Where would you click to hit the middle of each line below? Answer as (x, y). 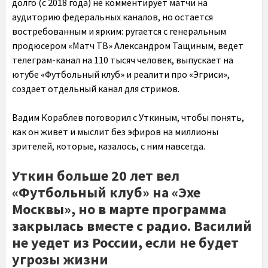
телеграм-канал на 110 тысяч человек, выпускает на (123, 60)
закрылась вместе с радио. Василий (132, 226)
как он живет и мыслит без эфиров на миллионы (115, 132)
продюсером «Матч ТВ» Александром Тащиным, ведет (128, 45)
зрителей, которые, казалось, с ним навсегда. (109, 146)
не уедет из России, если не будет (125, 243)
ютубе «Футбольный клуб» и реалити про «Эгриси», (121, 74)
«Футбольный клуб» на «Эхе (106, 192)
